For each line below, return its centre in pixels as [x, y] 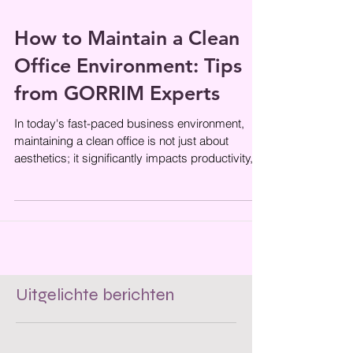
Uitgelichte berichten [95, 318]
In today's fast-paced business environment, [129, 147]
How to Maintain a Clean [127, 61]
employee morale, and [72, 199]
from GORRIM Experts [117, 117]
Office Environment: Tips [128, 89]
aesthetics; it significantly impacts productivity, [134, 182]
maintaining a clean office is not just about [121, 164]
